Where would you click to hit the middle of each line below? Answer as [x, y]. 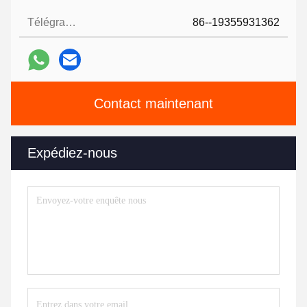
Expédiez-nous [72, 153]
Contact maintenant [153, 103]
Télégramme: [71, 22]
